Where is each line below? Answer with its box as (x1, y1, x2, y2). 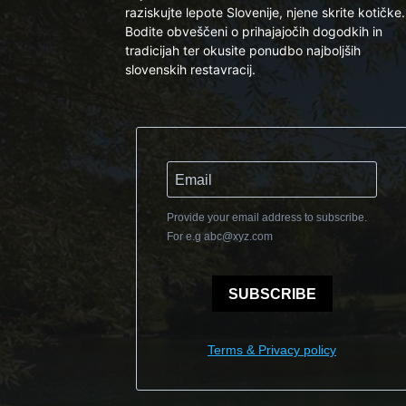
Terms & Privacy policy (208, 343, 336, 357)
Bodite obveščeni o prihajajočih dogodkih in (125, 24, 382, 39)
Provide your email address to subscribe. (167, 211, 367, 224)
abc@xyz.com (204, 230, 273, 243)
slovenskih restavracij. (125, 62, 256, 77)
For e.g (167, 230, 204, 243)
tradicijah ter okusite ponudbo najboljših (125, 43, 361, 58)
